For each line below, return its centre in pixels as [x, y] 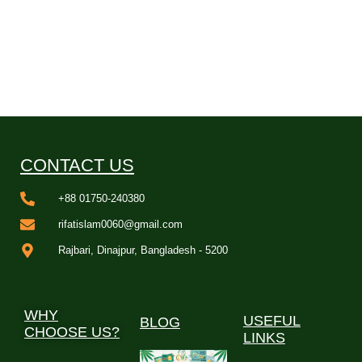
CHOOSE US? [72, 332]
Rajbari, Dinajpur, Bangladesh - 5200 [143, 250]
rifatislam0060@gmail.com [120, 224]
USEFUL [271, 321]
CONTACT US [77, 165]
